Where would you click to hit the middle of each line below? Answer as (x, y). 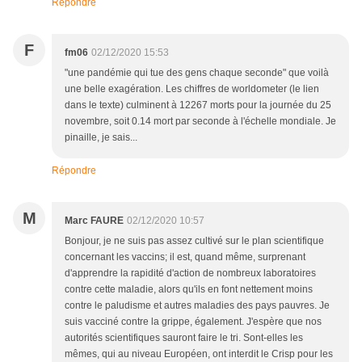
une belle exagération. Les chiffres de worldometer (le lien (192, 89)
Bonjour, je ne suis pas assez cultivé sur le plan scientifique (194, 241)
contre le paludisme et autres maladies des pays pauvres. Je (197, 306)
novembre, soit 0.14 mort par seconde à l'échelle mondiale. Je (200, 122)
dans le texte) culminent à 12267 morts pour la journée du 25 (198, 105)
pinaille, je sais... (101, 138)
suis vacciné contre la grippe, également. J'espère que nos (193, 322)
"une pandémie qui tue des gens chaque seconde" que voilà (197, 73)
